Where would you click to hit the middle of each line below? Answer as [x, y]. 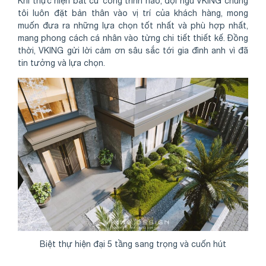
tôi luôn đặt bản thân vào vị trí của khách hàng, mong [133, 13]
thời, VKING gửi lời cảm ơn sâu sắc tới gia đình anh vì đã [133, 50]
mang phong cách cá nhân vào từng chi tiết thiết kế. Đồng [133, 38]
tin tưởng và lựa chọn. [61, 63]
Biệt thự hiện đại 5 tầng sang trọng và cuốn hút [133, 244]
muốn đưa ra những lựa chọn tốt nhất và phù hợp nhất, [133, 25]
